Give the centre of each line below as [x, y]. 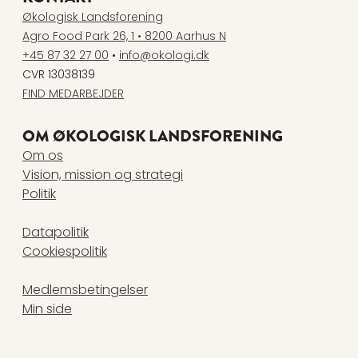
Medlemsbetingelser [85, 290]
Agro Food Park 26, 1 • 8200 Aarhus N [124, 36]
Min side [47, 309]
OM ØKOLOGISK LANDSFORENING [153, 137]
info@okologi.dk [164, 56]
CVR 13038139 [59, 75]
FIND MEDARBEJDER [73, 94]
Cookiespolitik [65, 252]
